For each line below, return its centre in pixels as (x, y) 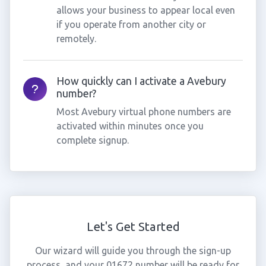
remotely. (76, 39)
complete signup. (92, 140)
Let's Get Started (133, 227)
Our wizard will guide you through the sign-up (133, 251)
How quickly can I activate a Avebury (141, 81)
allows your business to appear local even (145, 10)
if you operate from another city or (131, 24)
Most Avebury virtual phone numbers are (143, 112)
